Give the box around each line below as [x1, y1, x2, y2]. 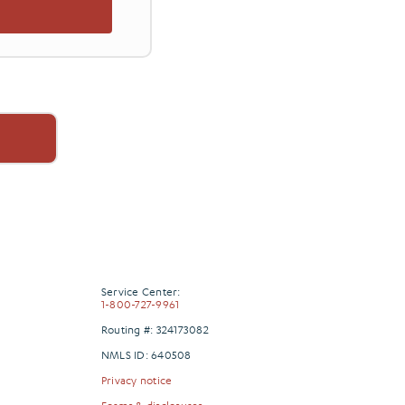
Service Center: [100, 283, 181, 298]
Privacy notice [100, 372, 173, 387]
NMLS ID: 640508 [100, 346, 192, 362]
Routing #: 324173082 [100, 321, 209, 336]
